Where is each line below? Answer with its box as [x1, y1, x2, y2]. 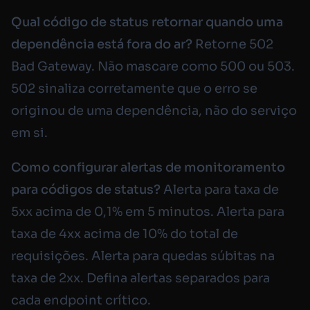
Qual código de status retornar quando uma [11, 15, 283, 30]
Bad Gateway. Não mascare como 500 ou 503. [11, 59, 295, 75]
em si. [11, 125, 48, 141]
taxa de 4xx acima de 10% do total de [11, 226, 238, 242]
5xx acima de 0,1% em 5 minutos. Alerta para [11, 204, 284, 220]
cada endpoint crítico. [11, 293, 151, 309]
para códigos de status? [11, 182, 161, 198]
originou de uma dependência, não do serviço [11, 103, 297, 119]
